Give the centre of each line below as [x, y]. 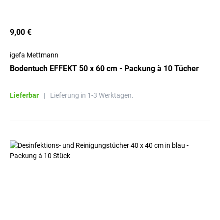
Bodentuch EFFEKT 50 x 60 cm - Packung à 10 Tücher [104, 69]
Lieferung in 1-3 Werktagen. [92, 95]
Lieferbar [24, 95]
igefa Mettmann [34, 55]
